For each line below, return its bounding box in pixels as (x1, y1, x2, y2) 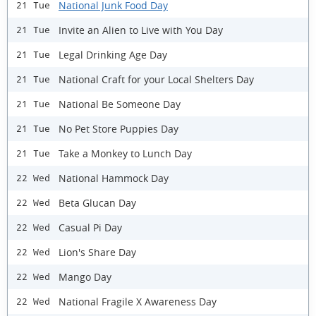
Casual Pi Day (59, 220, 122, 234)
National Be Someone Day (59, 97, 181, 111)
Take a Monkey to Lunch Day (59, 146, 192, 160)
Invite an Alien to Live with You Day (59, 23, 223, 37)
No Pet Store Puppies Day (59, 121, 178, 135)
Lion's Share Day (59, 245, 136, 259)
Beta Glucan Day (59, 195, 136, 209)
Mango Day (59, 269, 111, 284)
